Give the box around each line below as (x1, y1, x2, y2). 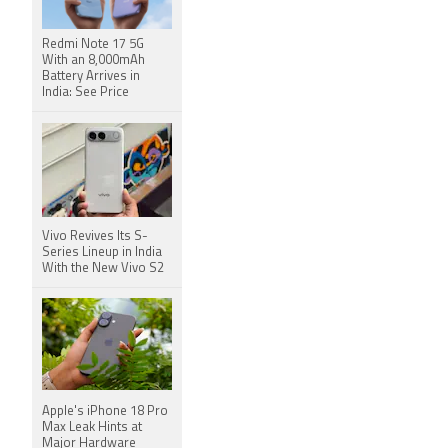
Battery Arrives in (42, 70, 140, 83)
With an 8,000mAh (42, 54, 145, 67)
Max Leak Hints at (42, 421, 142, 434)
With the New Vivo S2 (42, 262, 164, 275)
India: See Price (42, 86, 129, 99)
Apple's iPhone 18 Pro (42, 405, 168, 418)
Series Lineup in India (42, 246, 162, 259)
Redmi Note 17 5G (42, 38, 144, 51)
